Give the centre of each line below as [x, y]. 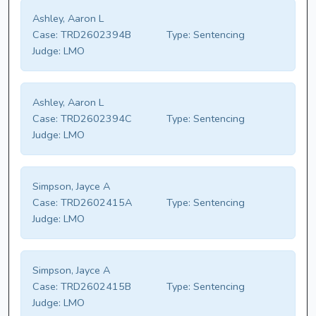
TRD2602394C [95, 119]
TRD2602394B [95, 35]
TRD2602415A [95, 203]
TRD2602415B [95, 287]
